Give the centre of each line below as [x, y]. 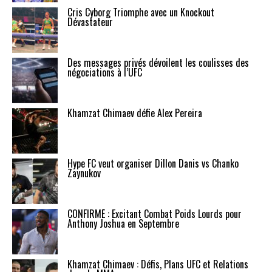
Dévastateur [90, 22]
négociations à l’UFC [105, 72]
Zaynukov [84, 173]
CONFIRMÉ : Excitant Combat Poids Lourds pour [155, 214]
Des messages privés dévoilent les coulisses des [158, 63]
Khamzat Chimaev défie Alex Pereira [135, 113]
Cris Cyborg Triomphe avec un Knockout [141, 12]
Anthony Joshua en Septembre [123, 223]
